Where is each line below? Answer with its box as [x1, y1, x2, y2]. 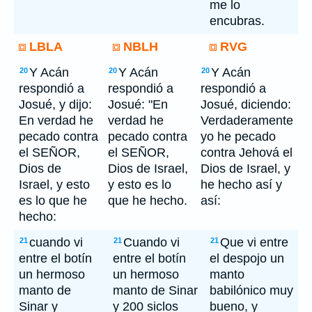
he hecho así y [201, 178, 282, 192]
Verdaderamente [201, 114, 293, 127]
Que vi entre [220, 235, 288, 249]
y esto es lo [108, 178, 171, 192]
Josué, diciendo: [201, 97, 291, 111]
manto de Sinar [113, 283, 198, 297]
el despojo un [210, 251, 284, 265]
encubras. [210, 14, 265, 28]
